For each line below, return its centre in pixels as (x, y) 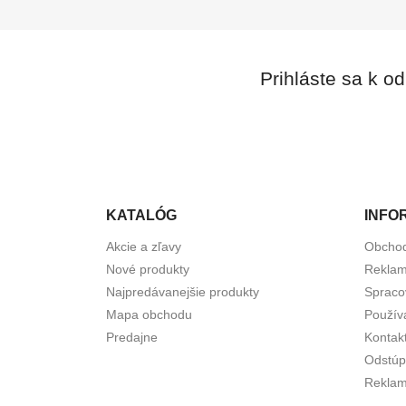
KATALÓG (141, 215)
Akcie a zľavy (144, 246)
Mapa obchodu (149, 314)
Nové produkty (148, 269)
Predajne (132, 337)
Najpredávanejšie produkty (183, 291)
